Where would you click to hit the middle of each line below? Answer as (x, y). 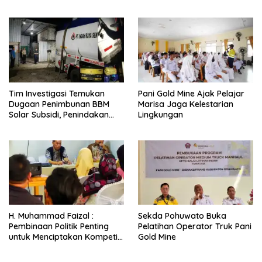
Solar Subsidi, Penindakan (59, 114)
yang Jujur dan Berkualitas (62, 248)
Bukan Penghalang (175, 13)
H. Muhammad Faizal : (51, 216)
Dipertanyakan (38, 125)
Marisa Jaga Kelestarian (186, 104)
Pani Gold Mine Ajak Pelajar (191, 93)
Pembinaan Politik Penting (59, 227)
